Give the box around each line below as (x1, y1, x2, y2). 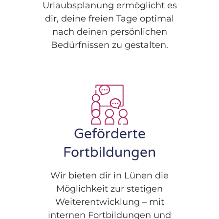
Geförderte (73, 126, 146, 143)
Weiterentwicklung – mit (55, 196, 164, 207)
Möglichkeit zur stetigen (56, 183, 163, 194)
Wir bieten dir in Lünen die (50, 170, 169, 181)
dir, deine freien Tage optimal (45, 13, 174, 24)
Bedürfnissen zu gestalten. (51, 40, 168, 51)
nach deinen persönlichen (52, 26, 167, 38)
